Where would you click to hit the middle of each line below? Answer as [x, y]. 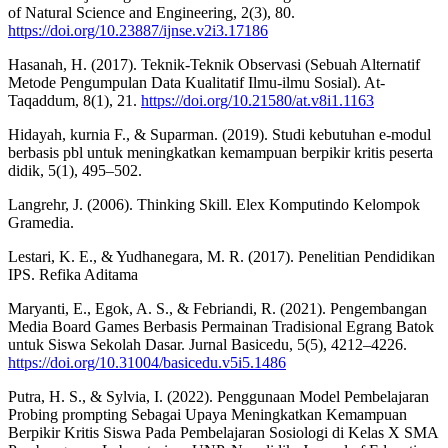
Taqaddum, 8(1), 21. [74, 100]
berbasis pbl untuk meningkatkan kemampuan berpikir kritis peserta [220, 152]
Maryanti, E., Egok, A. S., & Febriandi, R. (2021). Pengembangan [217, 308]
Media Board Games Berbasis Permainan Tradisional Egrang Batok [221, 326]
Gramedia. [41, 222]
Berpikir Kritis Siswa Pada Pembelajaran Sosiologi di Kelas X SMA [223, 432]
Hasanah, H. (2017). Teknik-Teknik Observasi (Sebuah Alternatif [214, 64]
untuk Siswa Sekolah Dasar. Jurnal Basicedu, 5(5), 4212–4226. [207, 344]
